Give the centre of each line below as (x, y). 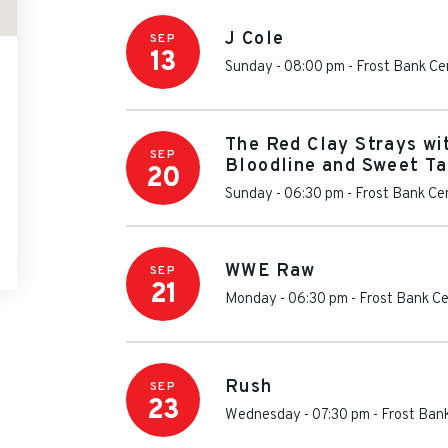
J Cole (255, 39)
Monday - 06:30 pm (286, 299)
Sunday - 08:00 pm (285, 67)
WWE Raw (270, 271)
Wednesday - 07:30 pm (297, 415)
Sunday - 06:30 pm (284, 194)
